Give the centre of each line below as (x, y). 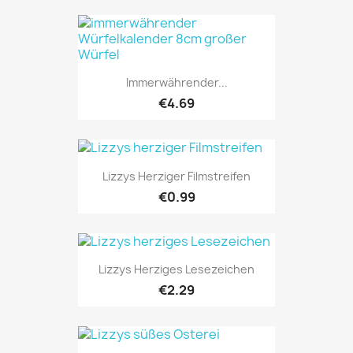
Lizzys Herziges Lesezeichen (176, 269)
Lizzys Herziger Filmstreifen (176, 176)
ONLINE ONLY (236, 192)
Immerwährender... (176, 83)
